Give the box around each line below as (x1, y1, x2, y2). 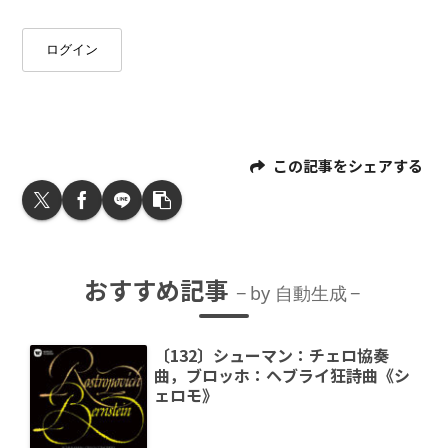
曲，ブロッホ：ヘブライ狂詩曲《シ (154, 362, 411, 387)
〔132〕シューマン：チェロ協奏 (154, 342, 390, 367)
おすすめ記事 (84, 271, 233, 307)
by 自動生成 (250, 280, 347, 305)
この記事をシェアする (272, 155, 423, 177)
